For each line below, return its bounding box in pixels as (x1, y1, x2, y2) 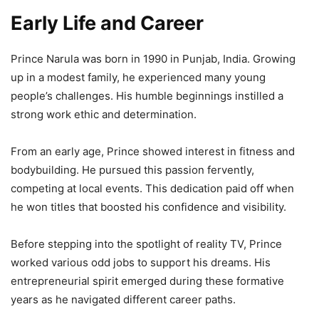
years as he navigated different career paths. (11, 293, 236, 306)
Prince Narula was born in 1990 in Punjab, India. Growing (11, 52, 296, 66)
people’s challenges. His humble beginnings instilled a (11, 89, 283, 103)
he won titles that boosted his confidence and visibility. (11, 200, 286, 214)
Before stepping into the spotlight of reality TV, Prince (11, 237, 282, 251)
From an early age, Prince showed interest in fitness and (11, 145, 295, 158)
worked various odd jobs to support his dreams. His (11, 256, 271, 269)
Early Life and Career (11, 11, 204, 35)
